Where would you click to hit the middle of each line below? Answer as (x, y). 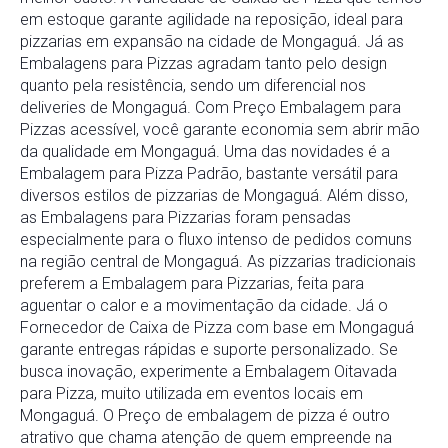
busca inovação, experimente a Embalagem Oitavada (208, 372)
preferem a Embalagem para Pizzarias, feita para (192, 284)
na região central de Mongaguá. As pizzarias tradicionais (218, 262)
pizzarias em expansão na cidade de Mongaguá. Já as (212, 42)
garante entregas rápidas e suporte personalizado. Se (209, 350)
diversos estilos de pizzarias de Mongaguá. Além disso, (214, 196)
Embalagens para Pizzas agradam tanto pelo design (203, 64)
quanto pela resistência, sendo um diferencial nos (193, 86)
